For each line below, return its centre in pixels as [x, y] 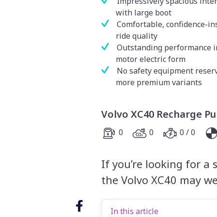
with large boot [144, 12]
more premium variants [159, 82]
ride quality [137, 36]
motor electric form [151, 59]
